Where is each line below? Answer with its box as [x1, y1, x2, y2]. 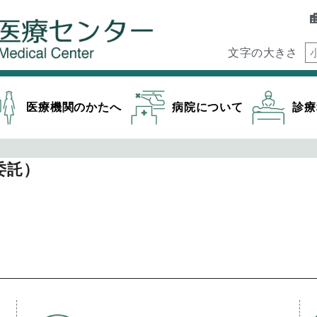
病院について [171, 101, 243, 113]
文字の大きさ [228, 46, 298, 59]
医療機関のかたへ [26, 101, 122, 113]
